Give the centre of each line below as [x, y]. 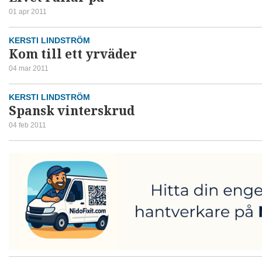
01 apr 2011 [28, 11]
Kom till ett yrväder [73, 54]
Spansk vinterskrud [72, 111]
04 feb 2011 [27, 125]
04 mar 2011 [29, 68]
